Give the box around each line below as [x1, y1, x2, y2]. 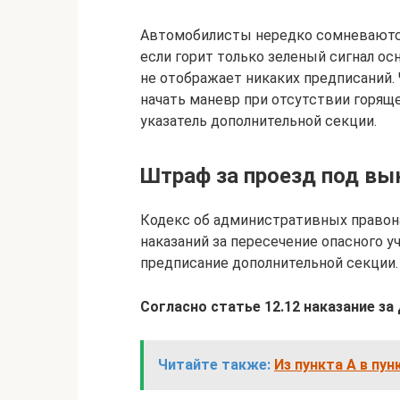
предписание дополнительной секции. [140, 254, 398, 271]
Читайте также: [158, 356, 271, 373]
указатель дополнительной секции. [140, 112, 377, 129]
